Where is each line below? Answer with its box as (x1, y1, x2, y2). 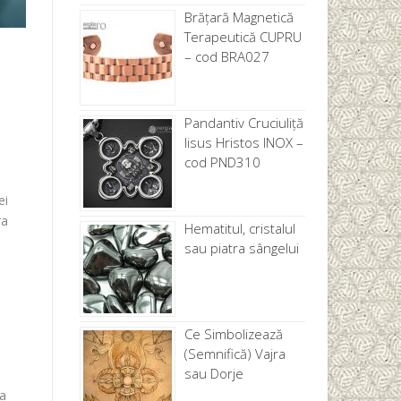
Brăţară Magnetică (183, 8, 294, 27)
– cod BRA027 (183, 47, 269, 66)
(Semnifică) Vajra (183, 345, 286, 363)
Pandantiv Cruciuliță (183, 114, 303, 132)
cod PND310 (183, 153, 260, 172)
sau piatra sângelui (183, 239, 299, 258)
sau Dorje (183, 364, 243, 383)
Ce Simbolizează (183, 325, 283, 344)
